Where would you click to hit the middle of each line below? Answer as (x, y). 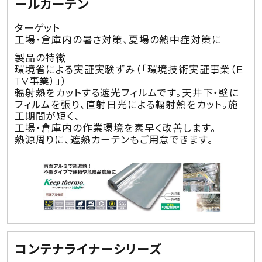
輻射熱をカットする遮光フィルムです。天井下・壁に (127, 93)
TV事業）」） (41, 82)
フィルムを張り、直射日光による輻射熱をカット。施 (126, 105)
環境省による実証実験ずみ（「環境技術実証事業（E (129, 70)
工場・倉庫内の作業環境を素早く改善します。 (115, 128)
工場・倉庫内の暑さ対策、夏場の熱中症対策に (118, 39)
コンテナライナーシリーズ (88, 249)
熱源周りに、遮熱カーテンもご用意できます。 (114, 140)
